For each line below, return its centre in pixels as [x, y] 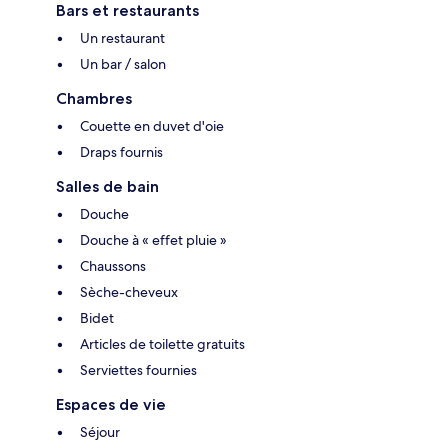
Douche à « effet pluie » [153, 240]
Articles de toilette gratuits [162, 344]
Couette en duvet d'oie [152, 126]
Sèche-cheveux [129, 292]
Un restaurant [122, 38]
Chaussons [113, 266]
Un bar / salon [123, 64]
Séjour [100, 432]
